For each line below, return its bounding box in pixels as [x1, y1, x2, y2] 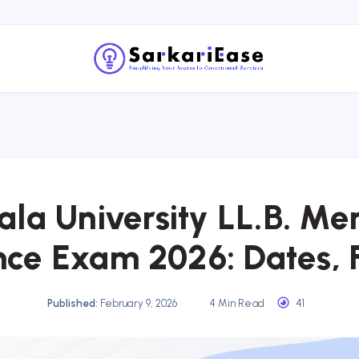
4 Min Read [207, 296, 264, 309]
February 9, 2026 [97, 296, 180, 309]
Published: [46, 296, 98, 309]
